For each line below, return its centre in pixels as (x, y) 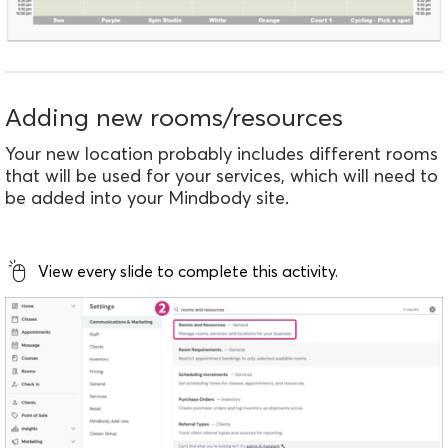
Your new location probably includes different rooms (221, 154)
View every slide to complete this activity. (188, 270)
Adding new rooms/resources (174, 117)
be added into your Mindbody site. (147, 198)
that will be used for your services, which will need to (221, 176)
